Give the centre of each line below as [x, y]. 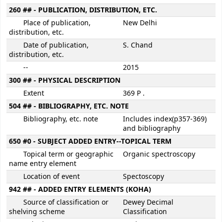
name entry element [43, 164]
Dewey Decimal [148, 203]
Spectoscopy [143, 177]
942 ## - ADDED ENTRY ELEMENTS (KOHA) [80, 190]
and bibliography [152, 129]
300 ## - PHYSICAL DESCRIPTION [65, 81]
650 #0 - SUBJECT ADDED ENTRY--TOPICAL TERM [90, 142]
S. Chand [138, 46]
